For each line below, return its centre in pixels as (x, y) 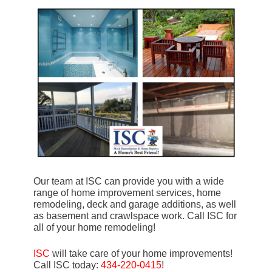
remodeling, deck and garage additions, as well (135, 205)
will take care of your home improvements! (141, 254)
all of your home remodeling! (94, 228)
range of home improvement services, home (127, 193)
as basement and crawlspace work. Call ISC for (135, 216)
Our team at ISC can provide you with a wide (129, 182)
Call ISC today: (67, 265)
